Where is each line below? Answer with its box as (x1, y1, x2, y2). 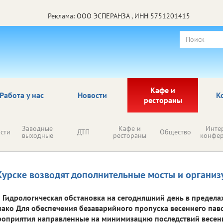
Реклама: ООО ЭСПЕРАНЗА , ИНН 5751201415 (48, 11, 190, 20)
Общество (160, 127, 191, 136)
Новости (77, 90, 107, 100)
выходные (21, 130, 53, 140)
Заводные (22, 123, 53, 133)
